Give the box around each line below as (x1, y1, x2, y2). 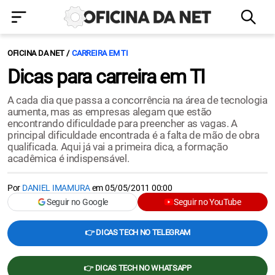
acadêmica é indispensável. (7, 152, 130, 165)
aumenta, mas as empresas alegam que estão (7, 106, 212, 118)
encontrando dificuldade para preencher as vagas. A (7, 117, 238, 130)
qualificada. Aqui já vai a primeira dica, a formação (7, 141, 228, 153)
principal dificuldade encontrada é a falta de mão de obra (7, 129, 260, 141)
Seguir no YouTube (174, 197, 241, 207)
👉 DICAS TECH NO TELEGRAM (84, 228, 191, 237)
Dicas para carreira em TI (7, 65, 205, 88)
